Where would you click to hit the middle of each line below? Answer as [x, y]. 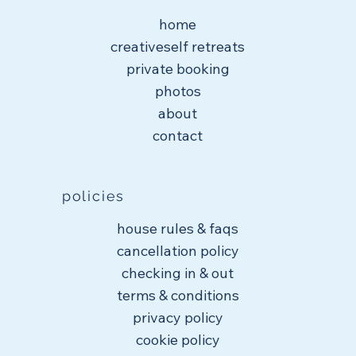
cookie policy [178, 339]
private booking [178, 69]
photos [178, 91]
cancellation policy [178, 250]
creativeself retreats [178, 46]
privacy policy [178, 317]
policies [93, 195]
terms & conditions [178, 295]
